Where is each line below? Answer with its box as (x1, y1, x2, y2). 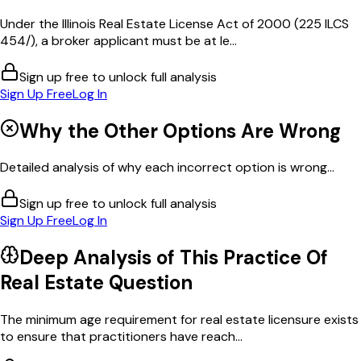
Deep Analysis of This (19, 245, 223, 271)
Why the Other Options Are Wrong (19, 118, 341, 143)
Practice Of (223, 245, 328, 271)
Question (104, 270, 193, 296)
